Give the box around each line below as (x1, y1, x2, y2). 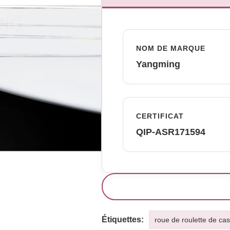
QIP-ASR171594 (136, 127, 205, 137)
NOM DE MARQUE (136, 44, 205, 52)
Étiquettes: (101, 215, 144, 224)
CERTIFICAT (136, 112, 184, 120)
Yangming (136, 59, 180, 69)
